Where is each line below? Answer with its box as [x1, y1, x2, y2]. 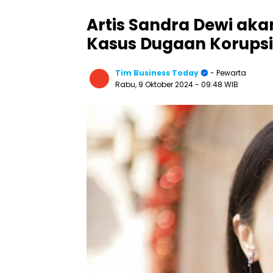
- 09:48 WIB [195, 79, 238, 90]
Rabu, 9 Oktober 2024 [115, 79, 195, 90]
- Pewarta [208, 67, 246, 78]
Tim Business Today [115, 67, 199, 78]
